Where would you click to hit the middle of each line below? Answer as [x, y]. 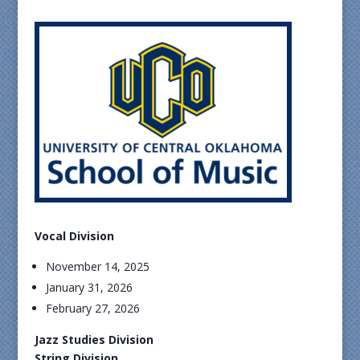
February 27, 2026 [92, 308]
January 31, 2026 [89, 287]
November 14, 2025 [97, 266]
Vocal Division [74, 236]
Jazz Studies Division [94, 340]
